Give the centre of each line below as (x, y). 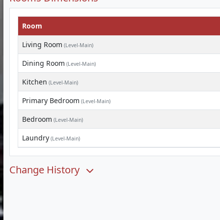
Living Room (42, 44)
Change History (46, 170)
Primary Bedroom (51, 100)
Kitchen (35, 82)
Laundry (36, 138)
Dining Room (43, 63)
